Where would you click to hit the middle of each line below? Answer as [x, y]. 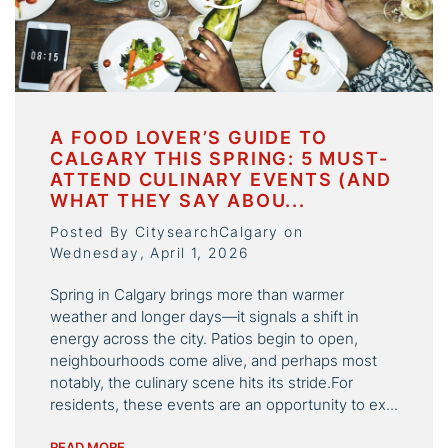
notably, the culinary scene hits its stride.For [201, 383]
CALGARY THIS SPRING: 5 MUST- [219, 159]
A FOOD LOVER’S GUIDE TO [189, 138]
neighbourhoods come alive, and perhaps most [213, 361]
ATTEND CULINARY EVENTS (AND [221, 180]
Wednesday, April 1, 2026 [150, 253]
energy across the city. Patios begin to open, [204, 339]
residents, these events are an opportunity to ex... [224, 405]
